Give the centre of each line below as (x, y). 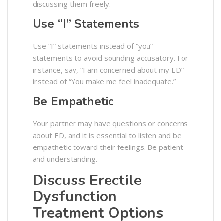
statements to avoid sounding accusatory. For (110, 57)
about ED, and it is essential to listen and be (107, 135)
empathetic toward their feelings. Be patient (108, 147)
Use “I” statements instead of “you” (93, 46)
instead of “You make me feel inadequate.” (104, 81)
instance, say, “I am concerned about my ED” (108, 69)
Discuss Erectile (87, 180)
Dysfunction (75, 196)
